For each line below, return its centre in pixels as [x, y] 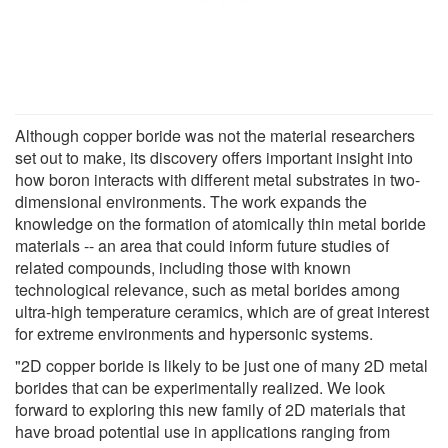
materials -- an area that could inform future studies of [202, 245]
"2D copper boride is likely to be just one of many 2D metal [221, 365]
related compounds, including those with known [183, 267]
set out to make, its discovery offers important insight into [214, 157]
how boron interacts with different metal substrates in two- [217, 179]
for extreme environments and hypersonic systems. [194, 333]
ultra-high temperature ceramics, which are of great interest [222, 311]
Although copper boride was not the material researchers [215, 135]
